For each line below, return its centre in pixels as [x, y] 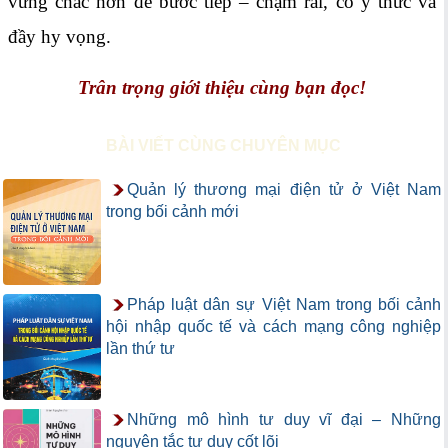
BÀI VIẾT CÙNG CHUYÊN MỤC [223, 145]
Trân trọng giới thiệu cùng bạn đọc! [222, 87]
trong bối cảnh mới [172, 211]
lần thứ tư [140, 348]
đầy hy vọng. [59, 36]
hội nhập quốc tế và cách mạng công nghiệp [273, 326]
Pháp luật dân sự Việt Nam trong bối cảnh [284, 304]
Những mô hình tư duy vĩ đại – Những [284, 419]
